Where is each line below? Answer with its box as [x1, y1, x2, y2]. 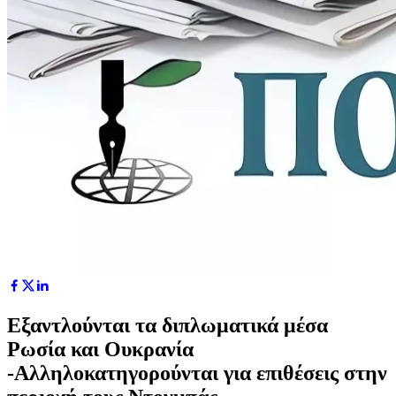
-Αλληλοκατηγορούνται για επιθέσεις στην [7, 361, 387, 385]
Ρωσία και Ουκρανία [7, 337, 194, 361]
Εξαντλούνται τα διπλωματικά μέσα [7, 313, 328, 337]
